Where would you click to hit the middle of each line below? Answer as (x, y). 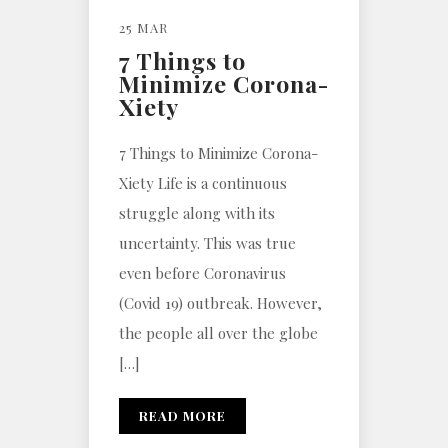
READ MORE (182, 416)
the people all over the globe (218, 333)
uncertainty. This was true (207, 243)
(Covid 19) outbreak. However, (220, 303)
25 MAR (143, 28)
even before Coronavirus (202, 273)
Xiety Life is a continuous (203, 183)
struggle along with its (197, 213)
